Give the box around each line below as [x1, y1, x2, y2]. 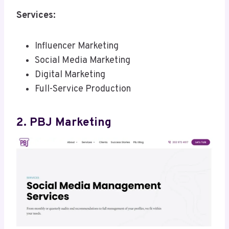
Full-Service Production [35, 83, 131, 96]
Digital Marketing [35, 69, 105, 81]
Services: [16, 10, 56, 22]
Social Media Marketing [35, 55, 130, 67]
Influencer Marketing [35, 40, 119, 53]
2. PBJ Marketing [16, 115, 111, 130]
